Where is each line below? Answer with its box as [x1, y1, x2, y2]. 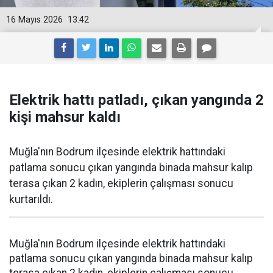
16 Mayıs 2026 [6, 15, 63, 25]
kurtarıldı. [9, 193, 53, 205]
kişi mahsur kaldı [9, 108, 121, 126]
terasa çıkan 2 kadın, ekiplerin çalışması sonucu [9, 177, 233, 190]
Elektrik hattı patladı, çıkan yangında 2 [9, 91, 264, 108]
